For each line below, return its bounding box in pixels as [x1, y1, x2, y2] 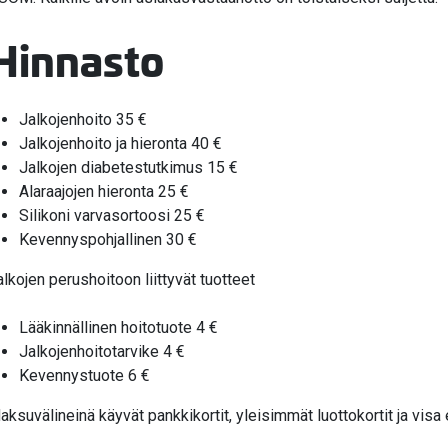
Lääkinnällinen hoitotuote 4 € [19, 317, 218, 337]
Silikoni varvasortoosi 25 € [19, 205, 209, 225]
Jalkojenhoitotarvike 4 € [19, 341, 185, 361]
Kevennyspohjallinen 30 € [19, 229, 197, 249]
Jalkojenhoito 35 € [19, 109, 147, 129]
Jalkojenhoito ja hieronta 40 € [19, 133, 222, 153]
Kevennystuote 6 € [19, 365, 150, 385]
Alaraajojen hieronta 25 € [19, 181, 189, 201]
